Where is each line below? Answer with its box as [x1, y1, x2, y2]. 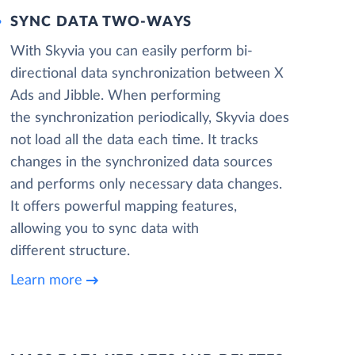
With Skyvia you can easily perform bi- [10, 44, 253, 59]
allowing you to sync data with [10, 222, 199, 236]
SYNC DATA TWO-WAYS [10, 15, 193, 29]
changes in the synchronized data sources [10, 155, 273, 170]
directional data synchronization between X [10, 67, 284, 81]
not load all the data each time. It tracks [10, 133, 258, 147]
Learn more [10, 273, 82, 288]
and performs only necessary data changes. [10, 177, 282, 192]
